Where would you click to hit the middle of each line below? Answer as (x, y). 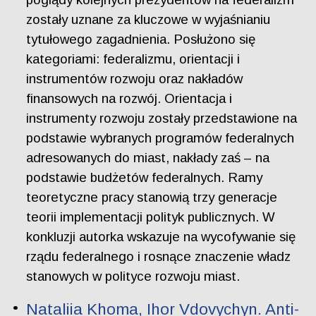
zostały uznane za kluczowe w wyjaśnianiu (148, 19)
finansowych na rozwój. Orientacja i (129, 98)
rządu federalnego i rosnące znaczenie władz (159, 256)
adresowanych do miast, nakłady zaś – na (148, 157)
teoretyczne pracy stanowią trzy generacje (152, 197)
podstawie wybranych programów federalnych (160, 138)
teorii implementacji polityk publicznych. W (151, 217)
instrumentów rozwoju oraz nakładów (135, 78)
